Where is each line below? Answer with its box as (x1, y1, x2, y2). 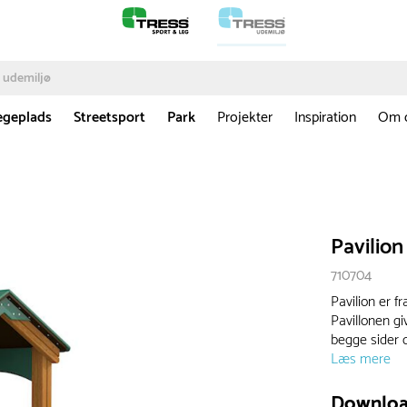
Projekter (217, 105, 273, 131)
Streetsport (74, 105, 145, 131)
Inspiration (294, 105, 356, 131)
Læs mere (331, 347, 392, 372)
